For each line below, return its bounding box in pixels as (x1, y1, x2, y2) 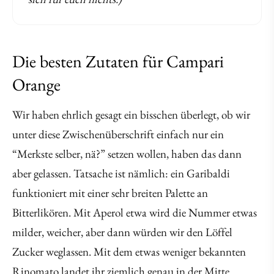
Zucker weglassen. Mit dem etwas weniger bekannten (12, 243, 246, 259)
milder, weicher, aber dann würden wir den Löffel (12, 224, 232, 240)
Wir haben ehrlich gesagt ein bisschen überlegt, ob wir (12, 106, 250, 122)
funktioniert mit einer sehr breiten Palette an (12, 185, 208, 201)
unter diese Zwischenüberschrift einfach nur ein (12, 126, 224, 142)
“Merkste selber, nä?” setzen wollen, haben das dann (12, 146, 242, 161)
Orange (12, 73, 61, 95)
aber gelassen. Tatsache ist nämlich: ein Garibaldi (12, 165, 230, 181)
